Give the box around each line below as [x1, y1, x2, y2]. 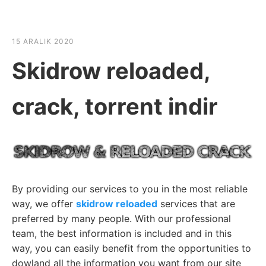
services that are [157, 198, 235, 210]
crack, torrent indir [12, 93, 218, 120]
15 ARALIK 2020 [12, 37, 74, 46]
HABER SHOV [12, 15, 102, 30]
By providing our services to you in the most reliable [12, 183, 248, 195]
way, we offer [12, 198, 76, 210]
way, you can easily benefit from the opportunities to [12, 242, 251, 255]
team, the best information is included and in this [12, 227, 232, 240]
